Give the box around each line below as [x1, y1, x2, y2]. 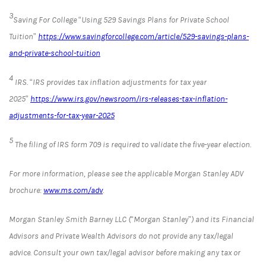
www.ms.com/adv [43, 185, 103, 195]
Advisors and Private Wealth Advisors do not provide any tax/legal [9, 231, 233, 241]
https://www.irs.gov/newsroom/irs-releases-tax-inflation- [30, 94, 227, 104]
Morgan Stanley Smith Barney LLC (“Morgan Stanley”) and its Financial [9, 214, 254, 224]
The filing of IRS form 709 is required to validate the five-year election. [13, 140, 251, 150]
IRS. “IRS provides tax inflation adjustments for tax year [15, 77, 207, 87]
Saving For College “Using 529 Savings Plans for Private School [13, 15, 229, 25]
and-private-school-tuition [9, 48, 100, 58]
